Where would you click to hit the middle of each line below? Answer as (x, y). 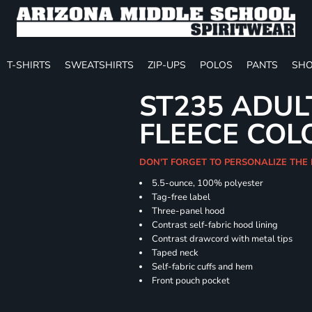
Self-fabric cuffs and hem (203, 267)
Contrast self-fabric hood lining (215, 225)
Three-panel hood (189, 211)
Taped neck (175, 253)
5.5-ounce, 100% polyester (208, 183)
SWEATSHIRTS (99, 65)
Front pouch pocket (191, 281)
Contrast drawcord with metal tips (223, 239)
